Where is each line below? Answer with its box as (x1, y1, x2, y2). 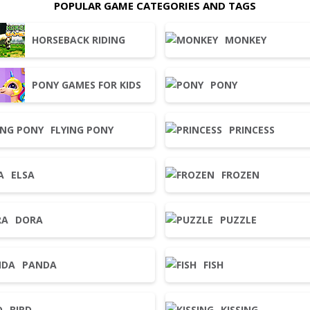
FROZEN (221, 168, 259, 181)
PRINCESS (229, 123, 275, 136)
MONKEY (225, 33, 266, 46)
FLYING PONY (50, 123, 113, 136)
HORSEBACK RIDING (31, 33, 125, 46)
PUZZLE (220, 213, 257, 226)
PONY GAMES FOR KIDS (31, 78, 141, 91)
